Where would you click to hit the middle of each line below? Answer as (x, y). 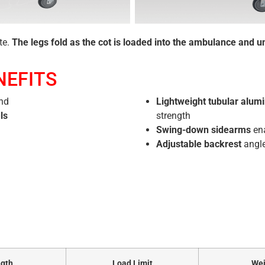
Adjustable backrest (200, 144)
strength (173, 116)
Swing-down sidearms (203, 130)
